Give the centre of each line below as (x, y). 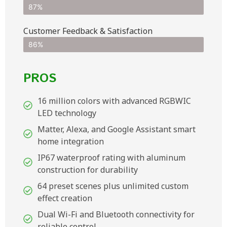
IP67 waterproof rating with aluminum (111, 157)
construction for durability (88, 169)
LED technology (67, 113)
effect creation (65, 198)
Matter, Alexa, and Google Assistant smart (117, 129)
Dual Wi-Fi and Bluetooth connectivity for (116, 214)
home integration (71, 141)
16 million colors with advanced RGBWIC (114, 101)
